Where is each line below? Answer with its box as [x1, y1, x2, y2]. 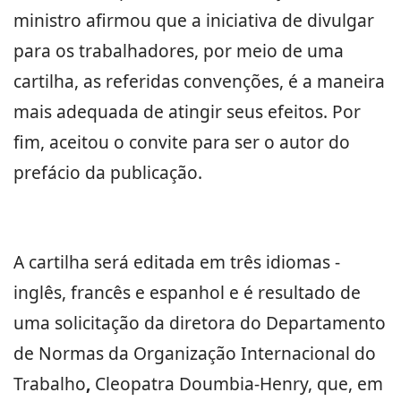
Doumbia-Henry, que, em [175, 371, 383, 396]
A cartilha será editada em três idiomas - [13, 250, 340, 274]
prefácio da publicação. [13, 160, 202, 184]
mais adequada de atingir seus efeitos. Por [13, 99, 361, 124]
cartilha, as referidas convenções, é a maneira [13, 69, 385, 93]
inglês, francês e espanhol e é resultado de [13, 280, 361, 304]
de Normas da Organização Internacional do [13, 341, 376, 365]
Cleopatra [95, 371, 175, 396]
